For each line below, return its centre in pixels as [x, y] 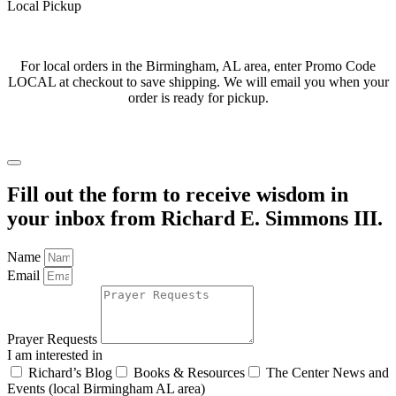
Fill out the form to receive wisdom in [178, 195]
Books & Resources [189, 373]
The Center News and [327, 373]
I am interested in [55, 355]
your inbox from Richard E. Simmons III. [195, 219]
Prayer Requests [54, 339]
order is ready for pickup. [198, 97]
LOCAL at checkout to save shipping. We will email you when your [198, 81]
